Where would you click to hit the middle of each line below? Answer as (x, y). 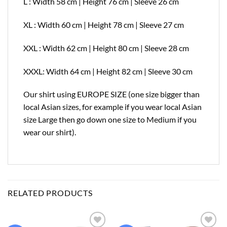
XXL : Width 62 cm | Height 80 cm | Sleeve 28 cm (106, 48)
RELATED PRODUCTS (50, 193)
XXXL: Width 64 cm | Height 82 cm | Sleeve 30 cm (108, 71)
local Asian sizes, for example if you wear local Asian (112, 107)
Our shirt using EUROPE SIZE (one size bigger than (111, 94)
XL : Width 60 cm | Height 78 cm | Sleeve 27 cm (104, 25)
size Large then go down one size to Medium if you (110, 120)
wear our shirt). (50, 132)
